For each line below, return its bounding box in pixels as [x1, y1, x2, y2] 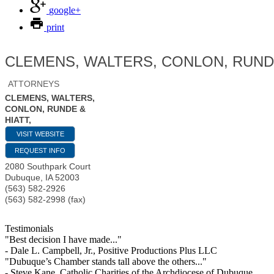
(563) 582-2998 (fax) [5, 194, 86, 205]
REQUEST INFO [15, 147, 65, 155]
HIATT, [5, 115, 31, 125]
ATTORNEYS [8, 79, 59, 89]
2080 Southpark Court [5, 161, 91, 172]
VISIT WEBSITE [16, 130, 64, 138]
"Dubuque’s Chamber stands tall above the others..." [5, 256, 207, 267]
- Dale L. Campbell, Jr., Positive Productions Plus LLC [5, 245, 217, 256]
